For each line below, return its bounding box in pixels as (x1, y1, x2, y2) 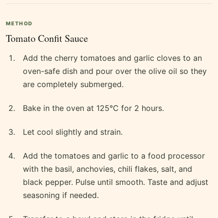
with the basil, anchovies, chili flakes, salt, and (23, 164, 192, 174)
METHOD (6, 20, 33, 27)
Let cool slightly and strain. (23, 127, 123, 137)
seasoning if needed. (23, 190, 99, 200)
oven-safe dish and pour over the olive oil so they (23, 66, 207, 76)
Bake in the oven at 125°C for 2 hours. (23, 103, 164, 113)
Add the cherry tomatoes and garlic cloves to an (23, 53, 202, 63)
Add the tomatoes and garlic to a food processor (23, 151, 205, 161)
